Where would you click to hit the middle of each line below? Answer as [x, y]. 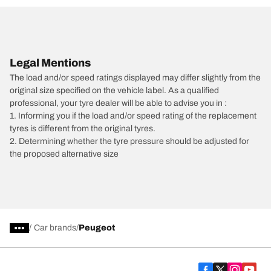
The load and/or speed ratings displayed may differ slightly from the [135, 78]
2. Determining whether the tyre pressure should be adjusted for [129, 141]
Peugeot [97, 228]
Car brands [55, 228]
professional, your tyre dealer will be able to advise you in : [118, 103]
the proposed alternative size [64, 154]
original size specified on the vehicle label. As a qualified [114, 90]
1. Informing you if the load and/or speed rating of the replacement [133, 116]
